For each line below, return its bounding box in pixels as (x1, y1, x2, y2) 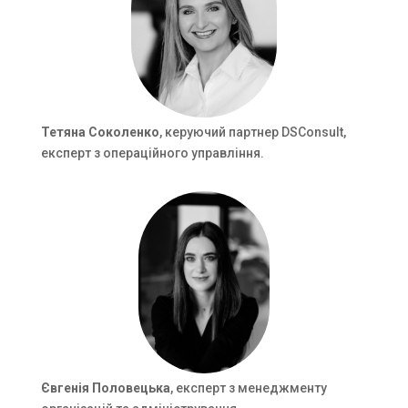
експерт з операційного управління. (40, 146, 264, 161)
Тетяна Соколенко (40, 125, 159, 140)
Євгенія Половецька (40, 381, 170, 396)
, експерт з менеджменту (169, 381, 327, 396)
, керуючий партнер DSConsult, (158, 125, 346, 140)
